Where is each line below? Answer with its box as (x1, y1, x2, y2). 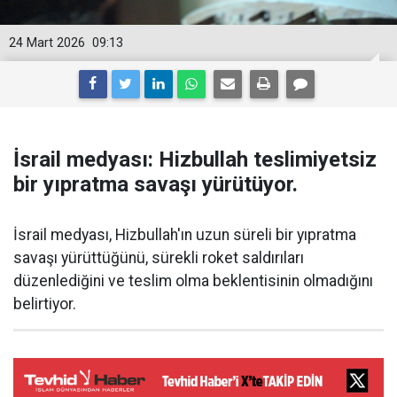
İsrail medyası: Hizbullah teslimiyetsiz (13, 147, 377, 172)
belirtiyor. (13, 295, 76, 313)
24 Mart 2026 (9, 35, 85, 51)
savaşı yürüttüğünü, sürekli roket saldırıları (13, 249, 304, 267)
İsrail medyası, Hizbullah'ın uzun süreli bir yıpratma (13, 226, 356, 244)
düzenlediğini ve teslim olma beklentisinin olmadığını (13, 272, 373, 290)
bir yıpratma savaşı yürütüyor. (13, 172, 298, 197)
